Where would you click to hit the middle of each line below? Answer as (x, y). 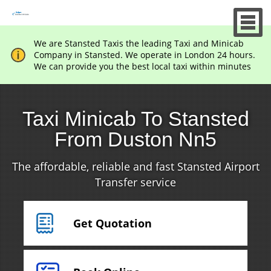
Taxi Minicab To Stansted (135, 119)
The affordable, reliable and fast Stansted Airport (135, 166)
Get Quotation (112, 223)
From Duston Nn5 (135, 139)
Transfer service (135, 182)
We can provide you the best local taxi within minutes (142, 66)
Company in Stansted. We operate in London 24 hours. (144, 55)
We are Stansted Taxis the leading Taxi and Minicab (139, 43)
